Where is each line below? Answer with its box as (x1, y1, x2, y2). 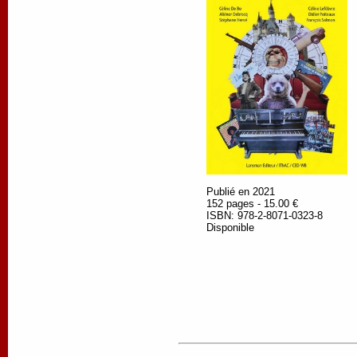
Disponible (206, 221, 254, 233)
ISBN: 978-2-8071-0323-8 (206, 209, 323, 222)
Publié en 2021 (206, 185, 275, 198)
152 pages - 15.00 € (206, 197, 298, 210)
